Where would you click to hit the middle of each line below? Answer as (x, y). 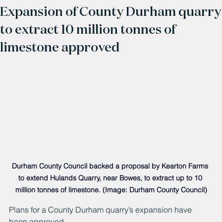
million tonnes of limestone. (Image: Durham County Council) (111, 190)
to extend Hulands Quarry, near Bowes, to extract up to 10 (111, 178)
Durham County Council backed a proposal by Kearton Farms (111, 166)
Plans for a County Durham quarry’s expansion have (101, 210)
